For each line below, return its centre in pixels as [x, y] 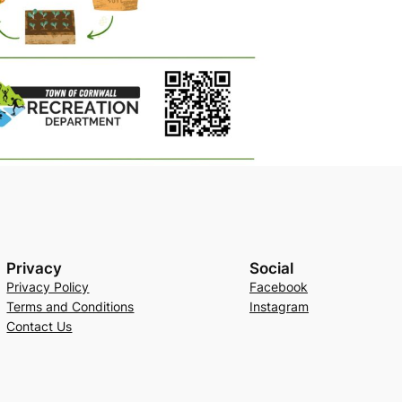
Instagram [279, 306]
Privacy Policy [48, 286]
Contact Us [39, 326]
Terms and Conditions [70, 306]
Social [271, 268]
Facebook [278, 286]
